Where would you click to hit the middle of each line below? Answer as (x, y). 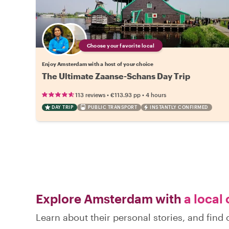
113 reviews (90, 95)
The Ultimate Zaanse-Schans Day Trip (116, 76)
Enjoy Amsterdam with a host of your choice (98, 64)
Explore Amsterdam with (109, 198)
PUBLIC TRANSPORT (112, 107)
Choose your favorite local (121, 45)
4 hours (156, 95)
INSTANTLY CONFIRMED (179, 107)
